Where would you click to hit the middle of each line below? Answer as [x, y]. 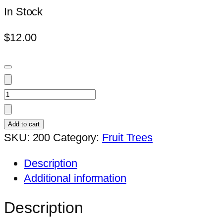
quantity [22, 107]
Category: [78, 137]
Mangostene [33, 92]
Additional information [75, 178]
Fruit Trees [128, 137]
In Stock [24, 11]
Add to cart [24, 124]
